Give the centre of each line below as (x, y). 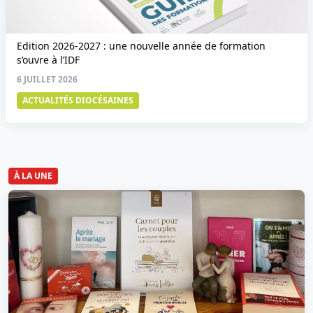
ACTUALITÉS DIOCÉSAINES (78, 100)
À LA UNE (33, 176)
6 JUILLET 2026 (47, 79)
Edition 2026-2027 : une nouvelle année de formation (141, 46)
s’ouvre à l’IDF (48, 60)
